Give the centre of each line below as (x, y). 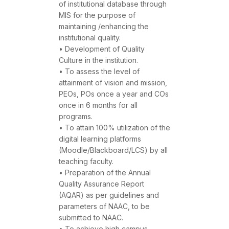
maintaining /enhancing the (104, 27)
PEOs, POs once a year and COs (114, 94)
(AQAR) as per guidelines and (109, 195)
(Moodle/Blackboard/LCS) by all (113, 150)
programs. (76, 117)
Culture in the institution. (98, 60)
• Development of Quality (102, 49)
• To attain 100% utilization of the (114, 128)
